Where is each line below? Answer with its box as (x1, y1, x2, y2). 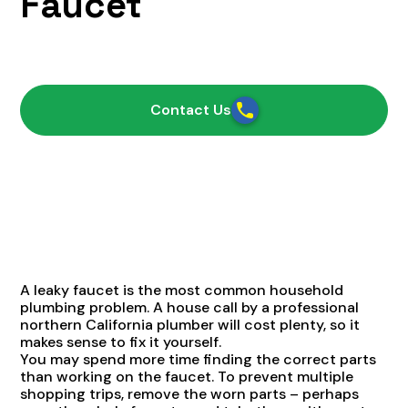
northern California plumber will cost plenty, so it (20, 314, 361, 334)
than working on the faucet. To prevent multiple (20, 366, 354, 386)
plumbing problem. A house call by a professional (20, 297, 360, 317)
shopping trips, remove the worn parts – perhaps (20, 383, 360, 403)
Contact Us (149, 100, 231, 120)
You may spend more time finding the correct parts (20, 349, 377, 369)
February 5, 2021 (20, 44, 136, 64)
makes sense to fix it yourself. (20, 331, 222, 352)
